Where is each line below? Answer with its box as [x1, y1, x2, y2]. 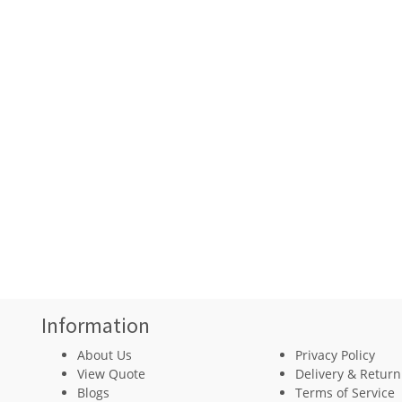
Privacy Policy [295, 346, 376, 363]
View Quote [77, 365, 146, 382]
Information [41, 311, 151, 339]
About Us [77, 346, 133, 363]
